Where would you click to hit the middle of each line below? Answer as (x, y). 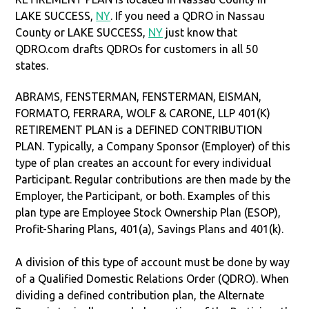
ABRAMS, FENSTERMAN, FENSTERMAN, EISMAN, (139, 96)
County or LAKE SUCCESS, (82, 32)
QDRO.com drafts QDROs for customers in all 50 (137, 49)
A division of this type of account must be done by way (153, 262)
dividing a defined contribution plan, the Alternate (140, 295)
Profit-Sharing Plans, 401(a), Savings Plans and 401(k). (150, 229)
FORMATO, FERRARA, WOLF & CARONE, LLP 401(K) (143, 113)
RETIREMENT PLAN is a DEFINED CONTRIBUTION (139, 129)
